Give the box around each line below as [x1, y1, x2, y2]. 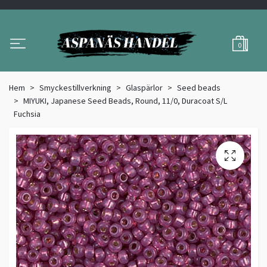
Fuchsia [14, 108, 41, 120]
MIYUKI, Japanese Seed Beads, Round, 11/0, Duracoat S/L [23, 95, 227, 107]
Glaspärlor [126, 82, 163, 94]
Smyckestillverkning [39, 82, 111, 94]
